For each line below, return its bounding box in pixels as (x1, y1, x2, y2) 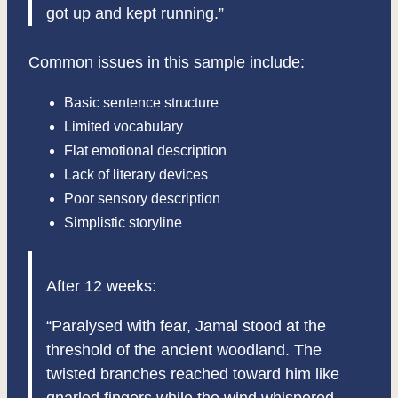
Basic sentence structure (64, 95, 219, 111)
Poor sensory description (64, 191, 220, 207)
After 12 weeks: (46, 277, 156, 296)
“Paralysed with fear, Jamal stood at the (46, 317, 326, 336)
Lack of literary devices (64, 167, 208, 183)
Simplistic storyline (64, 215, 182, 231)
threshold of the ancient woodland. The (46, 341, 322, 360)
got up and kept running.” (46, 4, 224, 23)
